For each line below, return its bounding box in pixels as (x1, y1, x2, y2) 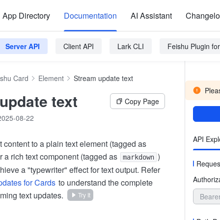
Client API (63, 41, 94, 51)
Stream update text (74, 73, 133, 83)
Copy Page (125, 96, 159, 106)
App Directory (2, 10, 50, 21)
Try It (78, 191, 90, 199)
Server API (5, 41, 40, 51)
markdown (123, 153, 154, 161)
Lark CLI (117, 41, 144, 51)
